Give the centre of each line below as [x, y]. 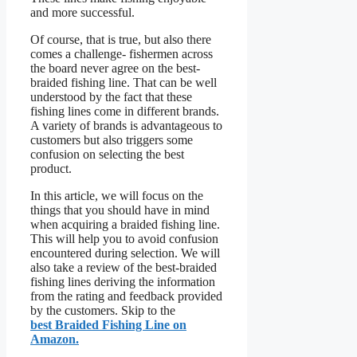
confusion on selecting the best [107, 155]
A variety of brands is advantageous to [126, 126]
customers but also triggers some [112, 140]
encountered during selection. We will [125, 253]
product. [51, 169]
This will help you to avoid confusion [124, 239]
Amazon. [55, 339]
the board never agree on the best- [115, 69]
